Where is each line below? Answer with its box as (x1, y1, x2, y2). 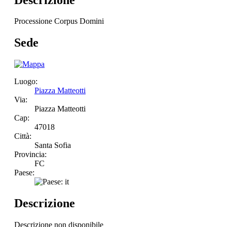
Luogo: (14, 77, 37, 86)
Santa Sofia (34, 141, 71, 150)
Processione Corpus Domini (14, 17, 104, 26)
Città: (14, 132, 31, 141)
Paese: (14, 168, 34, 177)
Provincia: (14, 150, 47, 159)
